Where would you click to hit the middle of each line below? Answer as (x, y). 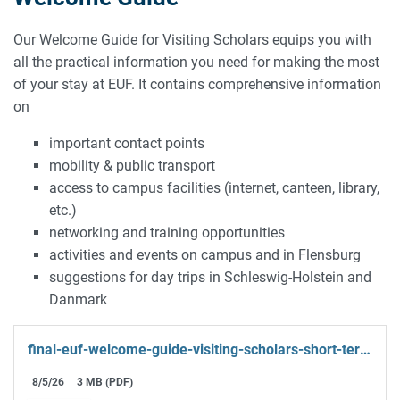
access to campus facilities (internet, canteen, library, (214, 188)
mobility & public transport (132, 166)
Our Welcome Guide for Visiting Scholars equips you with (192, 40)
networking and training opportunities (167, 233)
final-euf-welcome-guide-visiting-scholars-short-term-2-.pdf (365, 350)
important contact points (127, 144)
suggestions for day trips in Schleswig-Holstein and (210, 278)
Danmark (78, 300)
